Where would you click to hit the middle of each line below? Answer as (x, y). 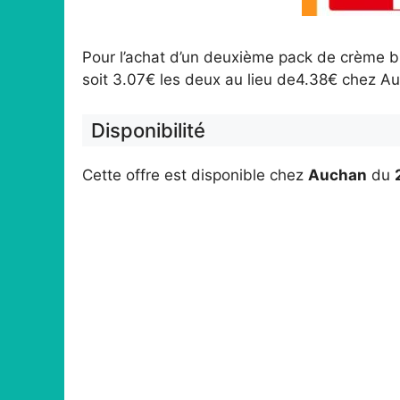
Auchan (337, 175)
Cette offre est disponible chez (195, 175)
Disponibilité (148, 130)
